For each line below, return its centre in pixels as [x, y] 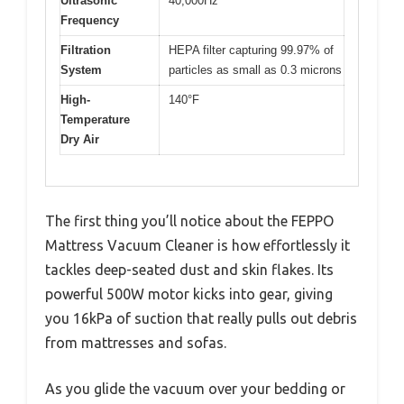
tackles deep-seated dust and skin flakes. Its [189, 270]
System [81, 69]
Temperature [95, 119]
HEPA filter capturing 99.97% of [251, 50]
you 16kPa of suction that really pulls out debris [201, 319]
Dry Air [80, 139]
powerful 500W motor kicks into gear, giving [189, 294]
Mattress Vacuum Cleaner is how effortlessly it [197, 246]
